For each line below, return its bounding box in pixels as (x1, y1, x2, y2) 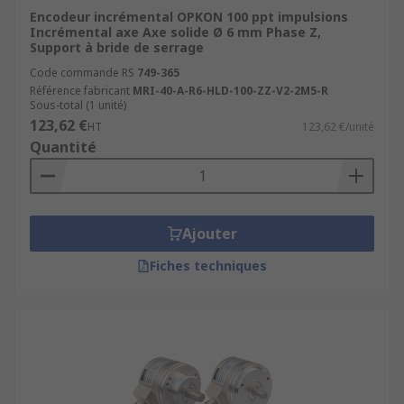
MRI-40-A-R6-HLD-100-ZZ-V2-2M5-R (133, 83, 328, 98)
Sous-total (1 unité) (30, 97, 126, 113)
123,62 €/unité (302, 119, 374, 134)
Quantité (30, 137, 96, 157)
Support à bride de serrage (30, 39, 204, 56)
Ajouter (181, 224, 237, 243)
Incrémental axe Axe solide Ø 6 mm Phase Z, (30, 23, 321, 41)
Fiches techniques (150, 257, 267, 274)
